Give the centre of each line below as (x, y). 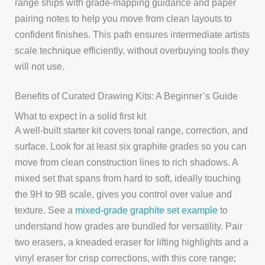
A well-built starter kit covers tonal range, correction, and (132, 130)
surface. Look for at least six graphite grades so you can (131, 146)
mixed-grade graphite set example (147, 210)
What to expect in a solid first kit (81, 116)
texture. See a (45, 210)
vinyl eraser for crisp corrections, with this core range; (126, 258)
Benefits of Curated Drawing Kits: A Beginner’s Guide (127, 96)
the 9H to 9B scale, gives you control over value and (124, 194)
